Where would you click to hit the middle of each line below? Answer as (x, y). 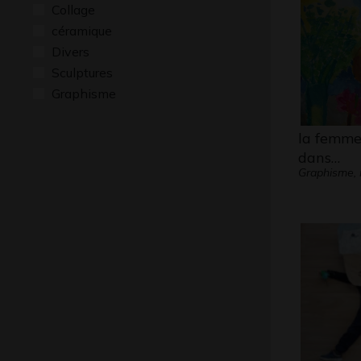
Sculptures (82, 73)
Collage (73, 10)
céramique (82, 31)
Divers (71, 52)
